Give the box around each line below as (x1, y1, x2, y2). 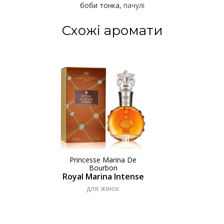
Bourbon (88, 163, 117, 173)
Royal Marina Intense (62, 171, 144, 182)
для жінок (86, 183, 119, 193)
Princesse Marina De (69, 155, 136, 165)
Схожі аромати (61, 22, 163, 39)
